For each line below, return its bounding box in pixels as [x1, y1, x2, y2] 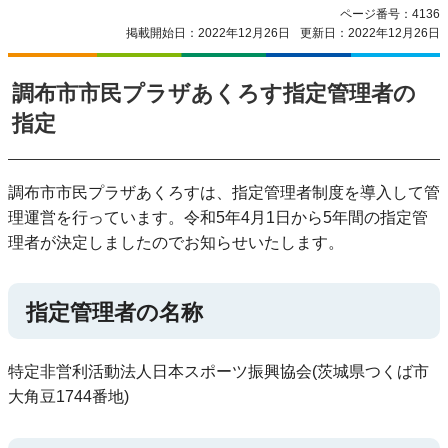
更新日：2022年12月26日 [300, 26, 440, 40]
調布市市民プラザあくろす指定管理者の [12, 81, 416, 106]
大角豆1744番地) [8, 388, 129, 406]
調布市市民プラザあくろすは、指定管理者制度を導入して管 [8, 183, 440, 201]
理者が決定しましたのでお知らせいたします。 [8, 233, 344, 251]
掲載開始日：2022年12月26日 [126, 26, 291, 40]
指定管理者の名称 [26, 300, 203, 326]
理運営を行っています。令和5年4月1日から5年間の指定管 [8, 208, 428, 226]
